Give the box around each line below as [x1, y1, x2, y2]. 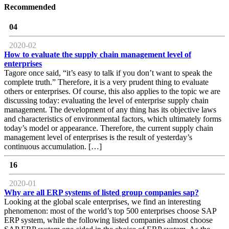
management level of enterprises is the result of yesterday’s [4, 132, 192, 142]
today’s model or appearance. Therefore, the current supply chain [4, 123, 213, 132]
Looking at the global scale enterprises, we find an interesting [4, 197, 201, 206]
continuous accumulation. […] [4, 142, 102, 151]
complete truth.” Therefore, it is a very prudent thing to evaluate [4, 77, 209, 86]
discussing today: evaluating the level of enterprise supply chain [4, 96, 209, 105]
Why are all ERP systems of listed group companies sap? [4, 188, 199, 197]
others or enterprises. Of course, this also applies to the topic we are [4, 86, 220, 96]
